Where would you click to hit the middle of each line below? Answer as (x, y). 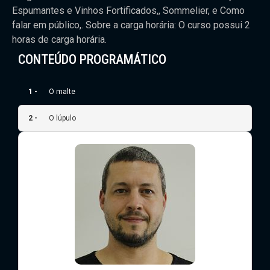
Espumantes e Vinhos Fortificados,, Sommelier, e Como (128, 10)
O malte (62, 91)
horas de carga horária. (59, 39)
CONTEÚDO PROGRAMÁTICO (92, 59)
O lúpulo (62, 118)
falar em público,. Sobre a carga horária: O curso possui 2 (131, 25)
